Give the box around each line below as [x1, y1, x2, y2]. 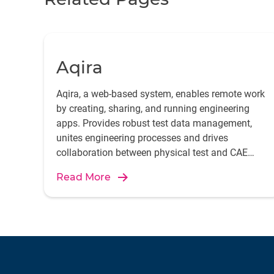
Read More [56, 171, 111, 183]
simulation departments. [56, 161, 161, 173]
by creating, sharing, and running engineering [56, 103, 250, 114]
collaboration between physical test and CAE [56, 147, 248, 158]
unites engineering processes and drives [56, 132, 228, 144]
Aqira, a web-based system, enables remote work [56, 88, 265, 100]
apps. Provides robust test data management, [56, 117, 252, 129]
